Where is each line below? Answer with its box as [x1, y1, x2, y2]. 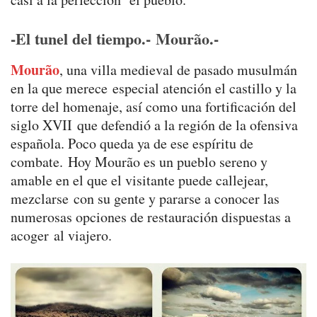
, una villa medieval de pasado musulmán [59, 59, 297, 79]
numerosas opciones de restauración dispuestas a [11, 207, 291, 226]
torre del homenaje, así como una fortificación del [11, 96, 296, 116]
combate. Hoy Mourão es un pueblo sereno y [11, 151, 267, 171]
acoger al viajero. [11, 225, 112, 245]
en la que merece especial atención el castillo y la [11, 78, 296, 98]
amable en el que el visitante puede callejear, [11, 170, 268, 190]
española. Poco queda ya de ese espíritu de [11, 133, 253, 153]
